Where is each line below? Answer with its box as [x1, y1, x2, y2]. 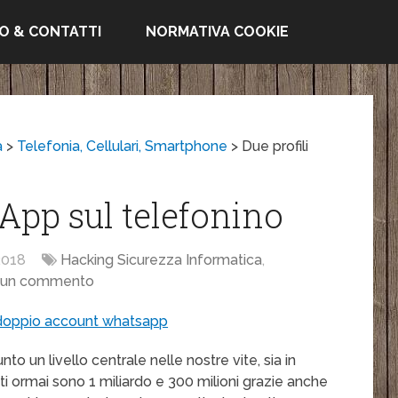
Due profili [242, 138, 309, 155]
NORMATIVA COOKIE [146, 23, 289, 40]
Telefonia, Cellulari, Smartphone [17, 138, 228, 155]
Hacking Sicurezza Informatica [60, 251, 263, 269]
